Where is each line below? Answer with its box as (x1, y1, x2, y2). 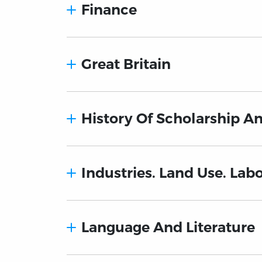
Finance (81, 1, 137, 19)
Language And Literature (81, 219, 256, 236)
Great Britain (81, 56, 171, 73)
